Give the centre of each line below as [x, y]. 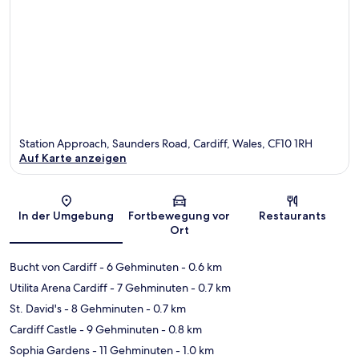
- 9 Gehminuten [118, 330]
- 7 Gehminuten [148, 288]
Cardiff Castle [43, 330]
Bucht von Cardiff [53, 267]
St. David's [36, 309]
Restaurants [293, 216]
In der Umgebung [67, 216]
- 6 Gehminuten [138, 267]
